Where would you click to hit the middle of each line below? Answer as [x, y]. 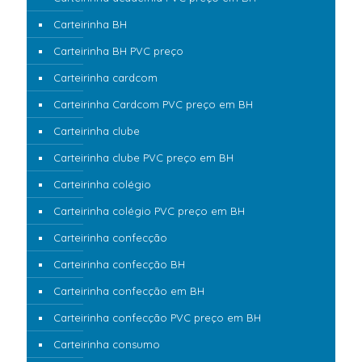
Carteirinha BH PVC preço [118, 51]
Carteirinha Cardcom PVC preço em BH [153, 105]
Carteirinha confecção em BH [129, 291]
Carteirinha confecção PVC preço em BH [157, 318]
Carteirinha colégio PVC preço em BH [149, 211]
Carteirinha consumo [107, 345]
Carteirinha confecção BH [119, 265]
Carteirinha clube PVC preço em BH [143, 158]
